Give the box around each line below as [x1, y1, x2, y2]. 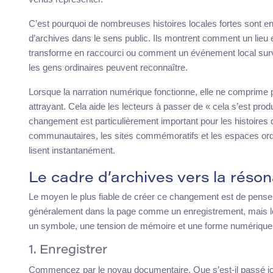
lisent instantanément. [29, 145, 115, 156]
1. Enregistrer [29, 244, 107, 257]
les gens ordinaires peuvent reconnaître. [29, 62, 188, 73]
